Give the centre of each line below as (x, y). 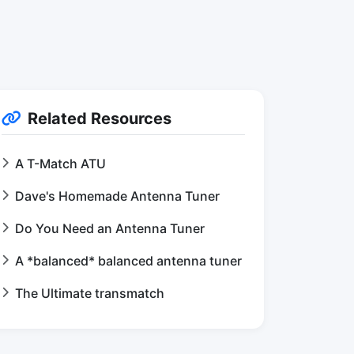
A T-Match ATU (60, 164)
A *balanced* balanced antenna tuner (128, 261)
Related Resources (100, 119)
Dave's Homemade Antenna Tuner (117, 196)
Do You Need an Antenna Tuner (110, 228)
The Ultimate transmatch (90, 293)
